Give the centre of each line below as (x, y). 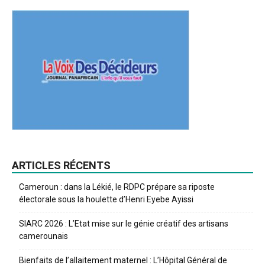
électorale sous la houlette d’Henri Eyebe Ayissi (106, 200)
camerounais (43, 236)
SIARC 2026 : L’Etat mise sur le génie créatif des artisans (124, 224)
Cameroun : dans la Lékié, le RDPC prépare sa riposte (117, 187)
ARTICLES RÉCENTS (61, 166)
